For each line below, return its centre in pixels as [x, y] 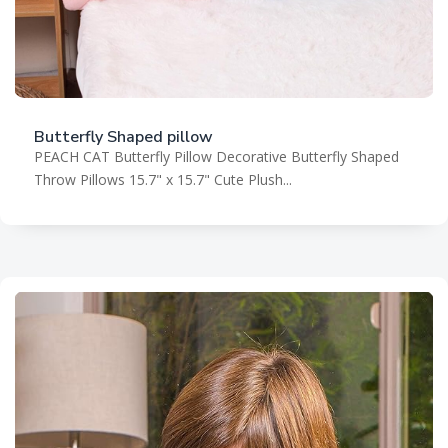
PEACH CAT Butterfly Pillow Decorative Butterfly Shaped [216, 157]
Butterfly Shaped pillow [123, 137]
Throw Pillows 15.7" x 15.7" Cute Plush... [163, 180]
